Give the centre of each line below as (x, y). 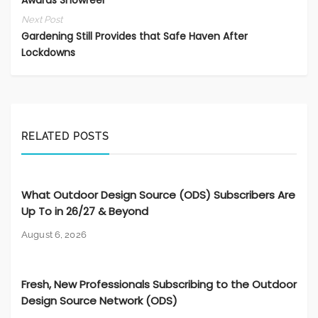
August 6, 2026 (54, 234)
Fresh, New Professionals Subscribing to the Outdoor (159, 284)
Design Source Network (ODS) (99, 300)
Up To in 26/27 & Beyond (85, 211)
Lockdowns (48, 52)
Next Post (42, 19)
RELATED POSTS (65, 136)
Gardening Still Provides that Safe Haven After (135, 36)
